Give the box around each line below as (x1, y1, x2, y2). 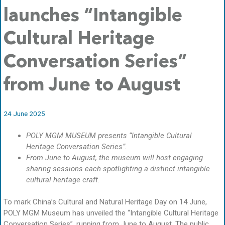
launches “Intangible (4, 7, 182, 26)
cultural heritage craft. (26, 175, 100, 184)
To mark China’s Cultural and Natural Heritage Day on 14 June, (4, 197, 207, 207)
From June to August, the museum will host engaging (26, 153, 203, 162)
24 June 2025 (4, 109, 45, 118)
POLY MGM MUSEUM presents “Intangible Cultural (26, 131, 192, 140)
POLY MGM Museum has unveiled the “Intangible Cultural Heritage (4, 208, 218, 218)
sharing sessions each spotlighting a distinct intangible (26, 164, 210, 173)
